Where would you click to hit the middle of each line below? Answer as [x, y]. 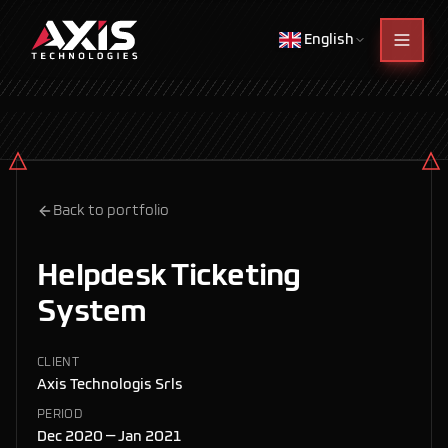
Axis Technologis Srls [110, 385]
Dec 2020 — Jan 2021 [109, 437]
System [92, 313]
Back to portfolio [111, 211]
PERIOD [60, 415]
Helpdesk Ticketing [169, 277]
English [329, 40]
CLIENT [58, 363]
